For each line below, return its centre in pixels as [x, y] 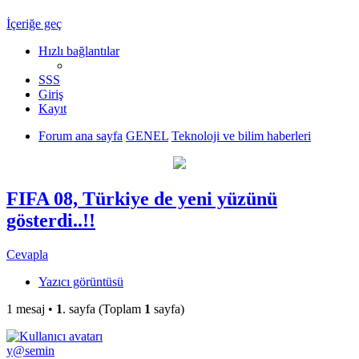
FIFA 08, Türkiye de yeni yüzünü [142, 199]
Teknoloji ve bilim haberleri [241, 136]
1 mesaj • [31, 309]
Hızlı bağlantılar [79, 51]
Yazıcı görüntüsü [81, 282]
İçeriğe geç [34, 24]
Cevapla [27, 255]
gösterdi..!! [51, 221]
